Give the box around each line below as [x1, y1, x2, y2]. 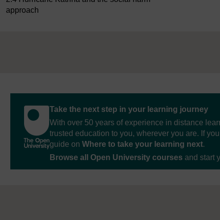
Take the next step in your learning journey [50, 105, 208, 114]
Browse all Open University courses [50, 153, 183, 162]
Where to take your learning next [82, 140, 203, 149]
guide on [50, 140, 82, 149]
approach [6, 6, 39, 15]
